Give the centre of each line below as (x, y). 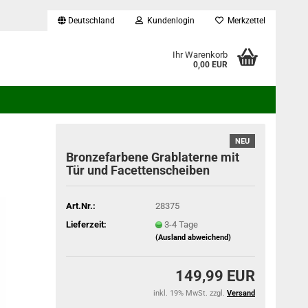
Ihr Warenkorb (200, 55)
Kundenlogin (169, 21)
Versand (241, 293)
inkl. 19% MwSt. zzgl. (190, 293)
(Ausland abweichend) (193, 237)
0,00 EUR (210, 65)
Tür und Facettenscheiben (138, 170)
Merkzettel (244, 21)
